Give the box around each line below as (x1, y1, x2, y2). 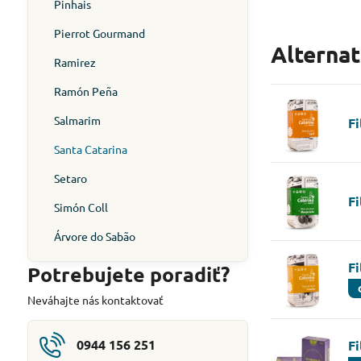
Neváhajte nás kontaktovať (27, 293, 164, 307)
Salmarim (53, 113, 101, 127)
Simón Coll (53, 200, 108, 214)
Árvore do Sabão (53, 229, 135, 243)
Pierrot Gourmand (53, 26, 145, 40)
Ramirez (53, 55, 96, 69)
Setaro (53, 171, 87, 185)
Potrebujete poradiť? (27, 261, 230, 287)
